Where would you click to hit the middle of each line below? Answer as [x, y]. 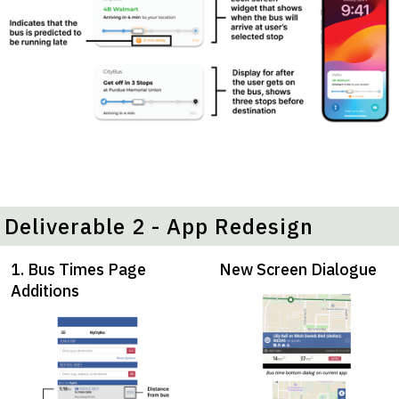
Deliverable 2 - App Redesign [159, 227]
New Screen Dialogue [298, 270]
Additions [45, 291]
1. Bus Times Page [78, 270]
